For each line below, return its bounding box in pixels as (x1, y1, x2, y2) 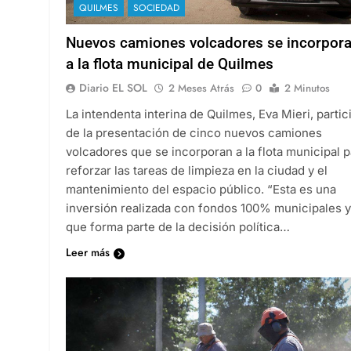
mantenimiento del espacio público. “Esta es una (66, 181, 336, 197)
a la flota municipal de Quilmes (66, 54, 273, 73)
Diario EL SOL (79, 79, 147, 96)
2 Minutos (284, 80, 330, 96)
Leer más (66, 244, 110, 260)
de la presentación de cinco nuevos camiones (66, 125, 322, 140)
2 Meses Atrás (168, 80, 234, 96)
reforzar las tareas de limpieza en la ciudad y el (66, 162, 327, 178)
